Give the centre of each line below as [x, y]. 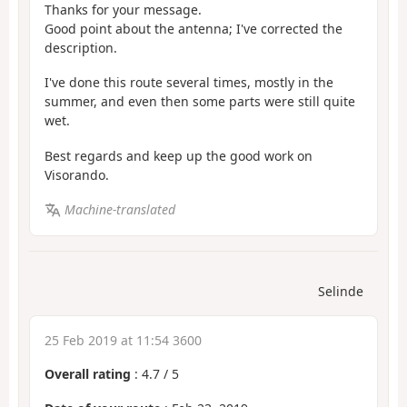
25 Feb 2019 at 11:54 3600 [123, 340]
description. [81, 47]
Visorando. [77, 174]
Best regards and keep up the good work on [179, 155]
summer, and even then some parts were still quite [200, 102]
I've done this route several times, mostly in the [189, 83]
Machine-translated [119, 210]
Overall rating [88, 373]
